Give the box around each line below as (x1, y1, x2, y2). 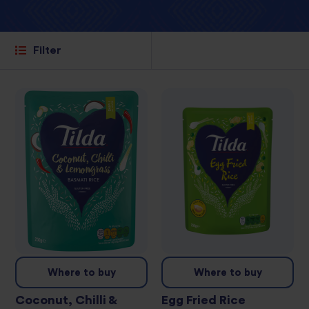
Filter (33, 45, 61, 57)
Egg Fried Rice (161, 294, 246, 307)
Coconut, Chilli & (15, 294, 117, 307)
